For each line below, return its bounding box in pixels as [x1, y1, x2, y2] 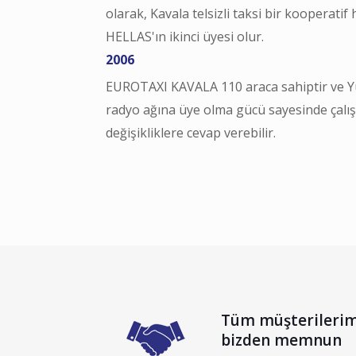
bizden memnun [221, 329, 342, 350]
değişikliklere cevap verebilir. [106, 123, 276, 141]
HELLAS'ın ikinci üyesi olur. [106, 27, 264, 45]
